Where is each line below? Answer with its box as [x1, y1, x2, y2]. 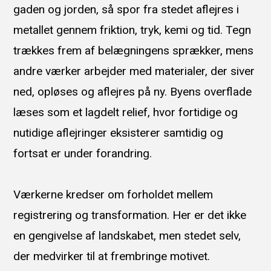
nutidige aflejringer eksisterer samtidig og [13, 126, 224, 140]
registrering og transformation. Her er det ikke [13, 208, 247, 223]
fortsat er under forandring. [13, 146, 152, 161]
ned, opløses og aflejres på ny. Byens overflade [13, 85, 252, 99]
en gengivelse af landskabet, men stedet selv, [13, 229, 241, 243]
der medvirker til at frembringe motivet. [13, 249, 211, 264]
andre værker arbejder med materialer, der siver [13, 64, 255, 79]
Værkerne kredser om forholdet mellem [13, 188, 214, 202]
